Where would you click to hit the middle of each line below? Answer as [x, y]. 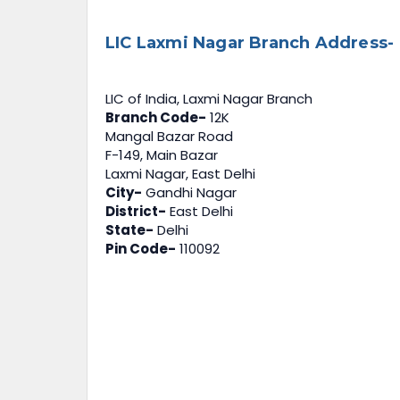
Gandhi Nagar [189, 192]
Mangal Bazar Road [169, 136]
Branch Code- [156, 117]
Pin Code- [141, 248]
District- [136, 211]
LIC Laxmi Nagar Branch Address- [250, 42]
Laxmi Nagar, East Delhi [180, 173]
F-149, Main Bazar [162, 154]
